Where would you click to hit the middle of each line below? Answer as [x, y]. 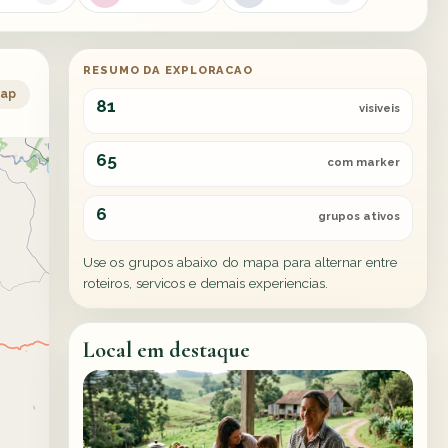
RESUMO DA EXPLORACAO [168, 69]
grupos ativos [359, 215]
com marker [364, 162]
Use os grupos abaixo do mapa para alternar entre [240, 262]
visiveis [380, 108]
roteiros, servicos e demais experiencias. [206, 283]
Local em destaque [167, 349]
